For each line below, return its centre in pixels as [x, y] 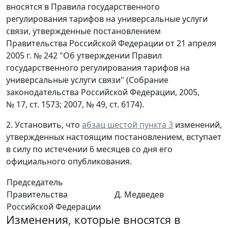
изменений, [197, 125]
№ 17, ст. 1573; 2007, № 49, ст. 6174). [75, 105]
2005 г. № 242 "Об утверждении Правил [84, 56]
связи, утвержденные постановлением [83, 31]
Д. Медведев [139, 195]
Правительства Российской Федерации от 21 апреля [111, 44]
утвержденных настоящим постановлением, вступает [114, 137]
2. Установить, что [44, 125]
